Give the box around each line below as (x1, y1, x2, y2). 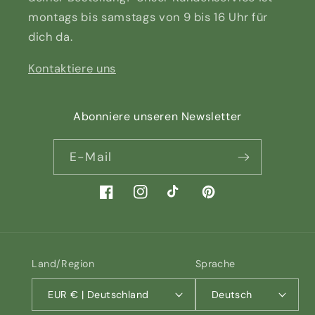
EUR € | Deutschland (70, 288, 149, 301)
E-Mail (70, 148, 112, 165)
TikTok (167, 193, 202, 207)
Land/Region (32, 257, 95, 270)
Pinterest (200, 193, 252, 207)
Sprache (195, 257, 236, 270)
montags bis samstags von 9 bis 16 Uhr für (28, 10, 269, 25)
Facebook (98, 193, 151, 207)
